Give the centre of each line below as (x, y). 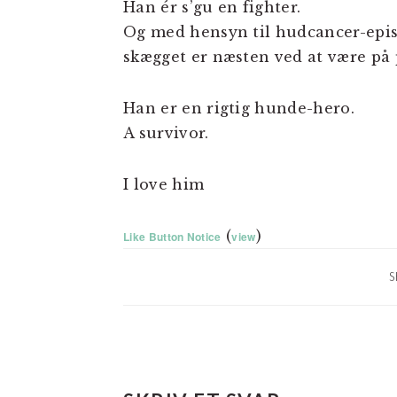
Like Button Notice (172, 237)
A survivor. (166, 133)
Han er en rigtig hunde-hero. (239, 108)
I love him (164, 184)
